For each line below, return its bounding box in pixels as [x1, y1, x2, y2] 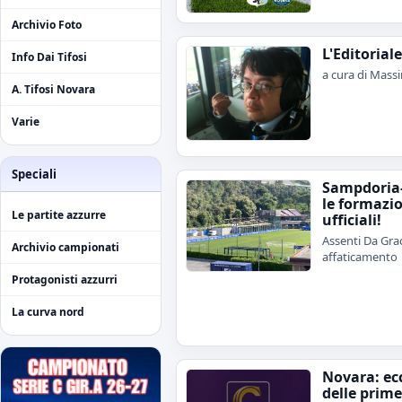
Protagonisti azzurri [12, 272, 118, 288]
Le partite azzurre [12, 207, 106, 223]
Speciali [12, 166, 57, 183]
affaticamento [322, 249, 398, 266]
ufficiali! [322, 210, 381, 231]
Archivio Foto [12, 17, 82, 33]
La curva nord [12, 304, 84, 320]
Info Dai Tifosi [12, 49, 87, 66]
